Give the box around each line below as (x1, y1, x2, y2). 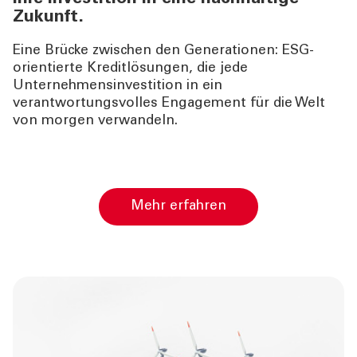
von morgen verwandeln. (13, 115, 178, 129)
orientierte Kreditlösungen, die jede (13, 62, 248, 76)
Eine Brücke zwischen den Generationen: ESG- (13, 45, 314, 59)
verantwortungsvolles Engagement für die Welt (13, 97, 325, 112)
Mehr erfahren (143, 200, 226, 214)
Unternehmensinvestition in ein (13, 80, 222, 94)
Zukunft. (13, 9, 84, 27)
